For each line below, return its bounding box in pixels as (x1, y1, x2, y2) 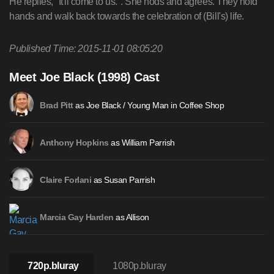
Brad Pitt (40, 101, 73, 110)
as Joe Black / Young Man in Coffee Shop (73, 100, 224, 110)
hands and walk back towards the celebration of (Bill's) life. (9, 11, 244, 21)
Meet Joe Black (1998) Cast (9, 70, 160, 84)
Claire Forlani (40, 176, 92, 185)
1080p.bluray (113, 261, 166, 271)
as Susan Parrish (91, 175, 155, 185)
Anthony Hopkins (40, 138, 109, 147)
